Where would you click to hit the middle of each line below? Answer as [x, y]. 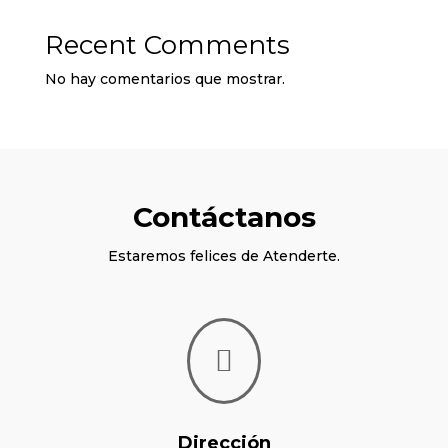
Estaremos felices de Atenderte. [224, 255]
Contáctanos [224, 216]
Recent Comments [167, 44]
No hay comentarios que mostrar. [164, 78]
